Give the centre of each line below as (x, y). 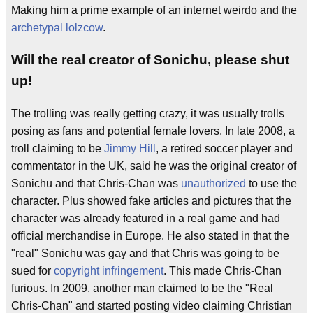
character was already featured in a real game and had (146, 219)
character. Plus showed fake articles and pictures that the (151, 201)
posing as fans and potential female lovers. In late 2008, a (153, 131)
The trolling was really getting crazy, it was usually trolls (148, 114)
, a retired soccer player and (224, 149)
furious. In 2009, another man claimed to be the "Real (142, 289)
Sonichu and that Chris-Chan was (96, 184)
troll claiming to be (58, 149)
